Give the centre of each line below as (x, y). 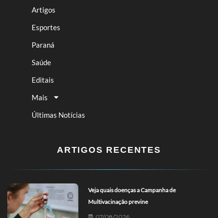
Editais (43, 80)
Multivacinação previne (118, 201)
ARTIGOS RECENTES (109, 150)
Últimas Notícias (58, 115)
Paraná (43, 45)
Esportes (46, 27)
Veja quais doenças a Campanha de (132, 190)
